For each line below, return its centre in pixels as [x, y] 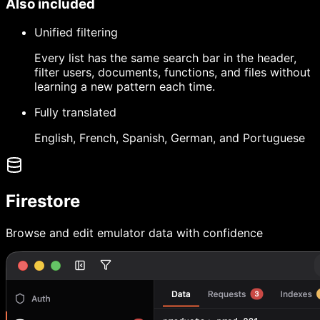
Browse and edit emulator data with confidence [134, 233]
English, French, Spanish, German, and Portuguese [170, 138]
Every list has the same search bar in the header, [165, 58]
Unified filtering [76, 32]
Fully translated [75, 112]
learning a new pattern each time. [125, 87]
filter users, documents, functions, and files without [172, 72]
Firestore [43, 201]
